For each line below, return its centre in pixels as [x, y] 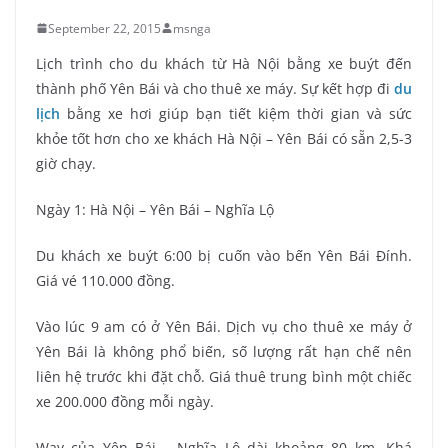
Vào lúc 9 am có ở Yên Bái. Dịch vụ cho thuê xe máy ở [224, 326]
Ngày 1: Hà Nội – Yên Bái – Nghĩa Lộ [155, 209]
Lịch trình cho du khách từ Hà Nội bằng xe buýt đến [224, 63]
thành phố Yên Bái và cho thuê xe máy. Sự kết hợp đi [215, 88]
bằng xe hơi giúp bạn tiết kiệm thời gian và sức [239, 113]
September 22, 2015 [104, 28]
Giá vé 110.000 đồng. [105, 280]
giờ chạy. [66, 163]
